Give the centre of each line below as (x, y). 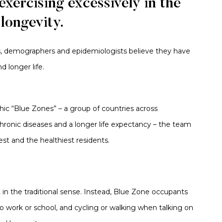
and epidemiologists (91, 51)
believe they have (159, 51)
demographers (29, 51)
